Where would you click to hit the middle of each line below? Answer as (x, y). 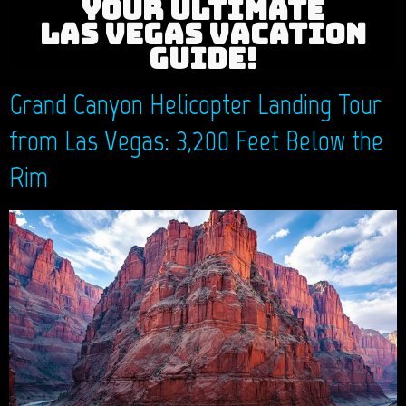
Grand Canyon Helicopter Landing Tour (195, 104)
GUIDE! (203, 58)
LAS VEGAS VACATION (203, 34)
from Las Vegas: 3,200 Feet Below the (196, 140)
